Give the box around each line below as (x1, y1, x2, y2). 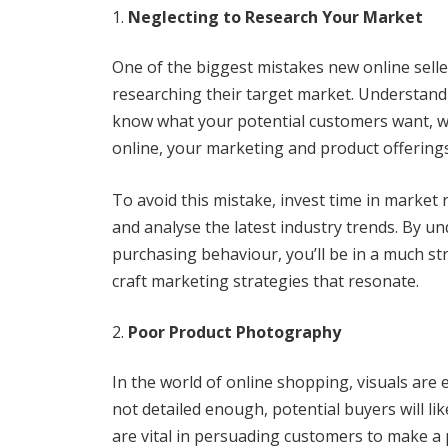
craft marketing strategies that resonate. (112, 270, 419, 292)
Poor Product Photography (128, 321, 341, 343)
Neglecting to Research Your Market (128, 6, 423, 28)
